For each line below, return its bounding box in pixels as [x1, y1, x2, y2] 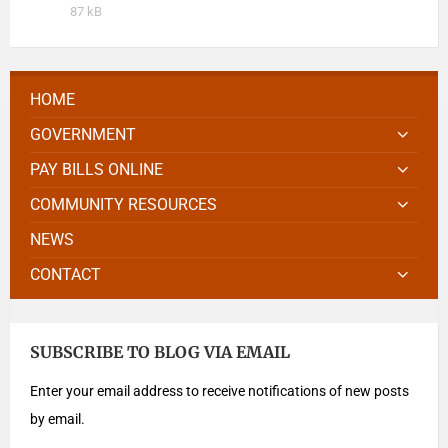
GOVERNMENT [30, 125, 136, 144]
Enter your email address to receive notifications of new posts [30, 383, 409, 399]
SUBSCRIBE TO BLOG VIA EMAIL [30, 342, 290, 362]
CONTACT [30, 265, 101, 284]
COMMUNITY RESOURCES [30, 195, 217, 214]
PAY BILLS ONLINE [30, 160, 163, 179]
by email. [30, 411, 85, 427]
